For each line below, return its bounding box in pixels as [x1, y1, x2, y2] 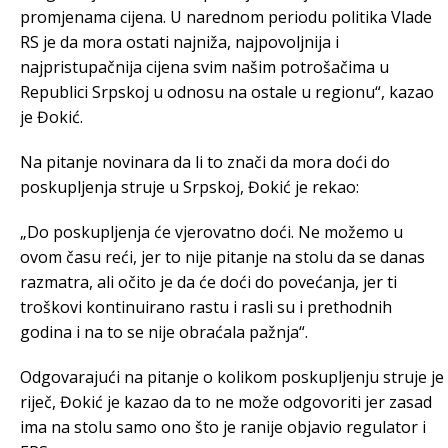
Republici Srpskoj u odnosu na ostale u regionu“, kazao [20, 81, 434, 103]
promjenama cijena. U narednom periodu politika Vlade [20, 6, 432, 28]
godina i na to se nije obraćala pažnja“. [20, 321, 308, 343]
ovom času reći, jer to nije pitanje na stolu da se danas [20, 246, 425, 268]
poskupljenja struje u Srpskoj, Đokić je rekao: [20, 176, 359, 198]
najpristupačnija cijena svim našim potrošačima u [20, 56, 389, 78]
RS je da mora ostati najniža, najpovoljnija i [20, 31, 339, 53]
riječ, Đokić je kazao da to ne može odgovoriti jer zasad [20, 391, 432, 413]
